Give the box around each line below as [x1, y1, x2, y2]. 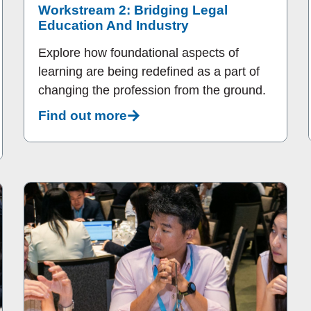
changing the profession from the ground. [38, 83, 266, 98]
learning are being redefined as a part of [38, 65, 260, 79]
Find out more [38, 108, 127, 123]
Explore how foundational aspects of [38, 46, 239, 60]
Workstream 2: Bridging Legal [38, 3, 228, 18]
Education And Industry [38, 18, 189, 33]
